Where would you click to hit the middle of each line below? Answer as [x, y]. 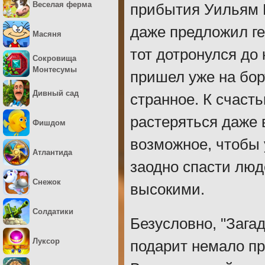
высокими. [167, 189]
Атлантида [52, 152]
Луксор [46, 241]
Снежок [47, 182]
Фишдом [49, 123]
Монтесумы [55, 69]
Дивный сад [56, 93]
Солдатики [53, 211]
